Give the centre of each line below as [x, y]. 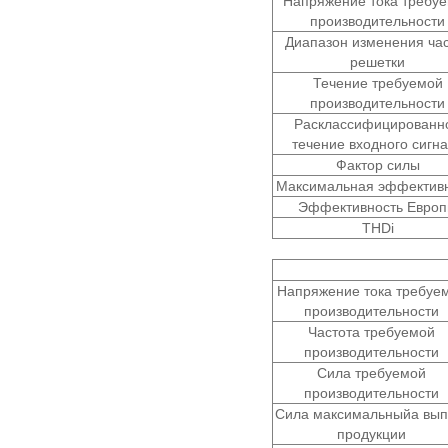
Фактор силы [377, 164]
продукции [371, 433]
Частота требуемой [371, 331]
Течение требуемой [377, 82]
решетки [377, 61]
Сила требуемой [371, 372]
